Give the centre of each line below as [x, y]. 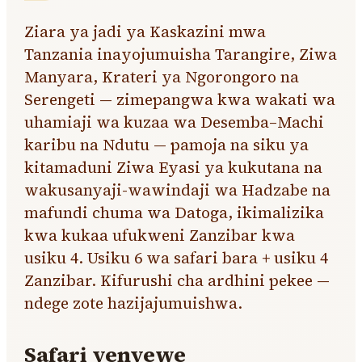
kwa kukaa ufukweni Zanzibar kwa [160, 235]
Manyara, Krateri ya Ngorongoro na [162, 77]
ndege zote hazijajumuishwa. [134, 303]
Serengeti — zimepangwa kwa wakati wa [180, 99]
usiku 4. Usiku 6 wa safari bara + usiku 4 [177, 258]
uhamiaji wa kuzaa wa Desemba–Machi [175, 122]
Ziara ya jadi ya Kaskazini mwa [145, 32]
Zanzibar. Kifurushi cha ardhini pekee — [177, 280]
